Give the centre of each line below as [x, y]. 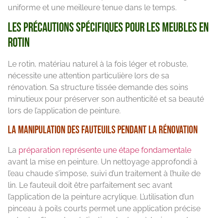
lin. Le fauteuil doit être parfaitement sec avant [90, 185]
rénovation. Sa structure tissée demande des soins [98, 88]
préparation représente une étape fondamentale [105, 150]
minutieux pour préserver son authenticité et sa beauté [106, 99]
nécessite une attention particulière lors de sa [89, 76]
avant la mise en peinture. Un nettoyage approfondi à [103, 162]
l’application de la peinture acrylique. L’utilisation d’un [101, 197]
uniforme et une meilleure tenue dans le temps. [92, 7]
